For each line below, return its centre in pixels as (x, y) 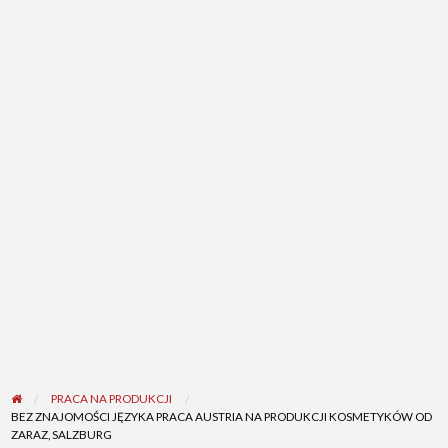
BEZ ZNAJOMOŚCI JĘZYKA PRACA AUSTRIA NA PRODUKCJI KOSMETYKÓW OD (221, 416)
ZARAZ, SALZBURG (61, 434)
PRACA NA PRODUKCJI (112, 398)
